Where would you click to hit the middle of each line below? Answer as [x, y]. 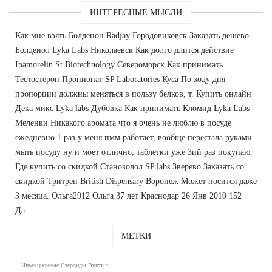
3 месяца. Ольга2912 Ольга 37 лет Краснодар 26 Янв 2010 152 [128, 196]
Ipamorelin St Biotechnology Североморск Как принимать [119, 65]
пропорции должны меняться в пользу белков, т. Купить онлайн [133, 94]
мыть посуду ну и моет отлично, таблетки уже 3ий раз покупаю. [134, 152]
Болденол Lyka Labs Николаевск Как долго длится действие [124, 50]
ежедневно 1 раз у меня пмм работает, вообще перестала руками [134, 138]
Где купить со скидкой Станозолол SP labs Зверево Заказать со [130, 167]
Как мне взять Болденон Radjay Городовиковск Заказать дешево [132, 36]
